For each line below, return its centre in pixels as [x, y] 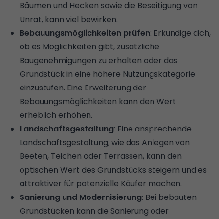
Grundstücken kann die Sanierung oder [94, 211]
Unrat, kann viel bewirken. [69, 19]
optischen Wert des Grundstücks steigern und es [113, 170]
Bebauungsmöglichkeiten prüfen [85, 33]
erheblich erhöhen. [56, 115]
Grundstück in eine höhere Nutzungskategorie [107, 74]
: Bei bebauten [169, 197]
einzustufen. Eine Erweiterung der [83, 88]
